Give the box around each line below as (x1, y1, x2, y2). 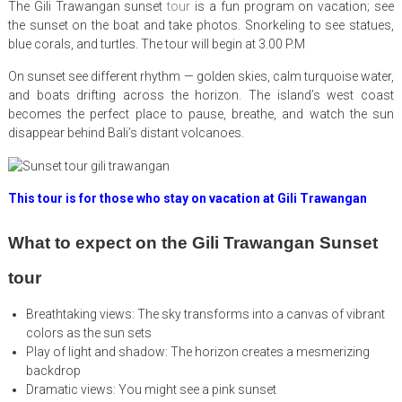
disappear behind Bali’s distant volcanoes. (7, 126, 244, 141)
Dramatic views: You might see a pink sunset (25, 382, 276, 398)
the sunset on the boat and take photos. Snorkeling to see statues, (7, 18, 395, 33)
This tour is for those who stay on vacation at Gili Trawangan (7, 191, 367, 206)
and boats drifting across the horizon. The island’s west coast (7, 88, 395, 103)
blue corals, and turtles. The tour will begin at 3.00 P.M (7, 37, 305, 52)
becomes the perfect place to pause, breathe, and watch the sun (7, 107, 395, 122)
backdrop (25, 363, 81, 379)
